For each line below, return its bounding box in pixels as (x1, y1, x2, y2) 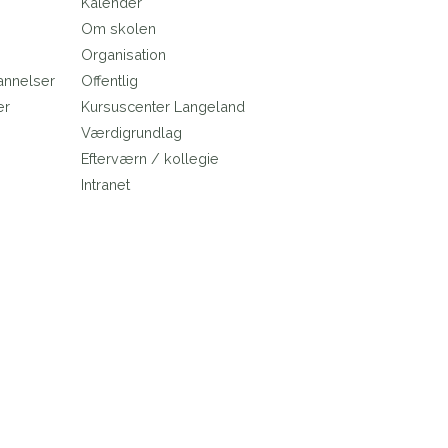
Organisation (80, 46, 166, 64)
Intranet (80, 176, 130, 194)
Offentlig (80, 72, 138, 90)
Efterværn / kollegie (80, 150, 219, 168)
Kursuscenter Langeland (80, 98, 245, 116)
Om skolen (80, 20, 156, 38)
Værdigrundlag (80, 124, 182, 142)
